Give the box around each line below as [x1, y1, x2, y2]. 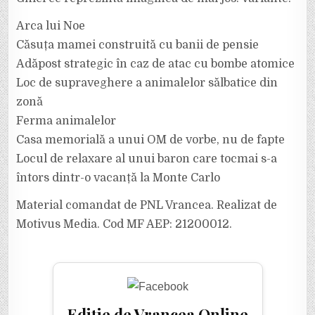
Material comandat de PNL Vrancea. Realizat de [16, 199, 278, 212]
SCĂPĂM [269, 7, 298, 19]
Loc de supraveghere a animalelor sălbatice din [16, 77, 278, 89]
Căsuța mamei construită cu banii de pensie [16, 39, 259, 51]
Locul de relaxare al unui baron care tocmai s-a [16, 153, 278, 165]
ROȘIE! [269, 32, 291, 44]
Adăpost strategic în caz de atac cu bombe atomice [16, 58, 295, 70]
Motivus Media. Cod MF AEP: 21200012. [16, 218, 233, 231]
